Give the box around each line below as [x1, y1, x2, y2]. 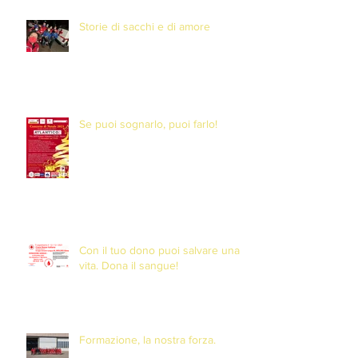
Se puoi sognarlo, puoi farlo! [79, 117, 217, 131]
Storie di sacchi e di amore [79, 20, 210, 34]
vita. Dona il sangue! [79, 259, 178, 272]
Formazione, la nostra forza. [79, 333, 216, 347]
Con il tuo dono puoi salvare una [79, 244, 240, 257]
